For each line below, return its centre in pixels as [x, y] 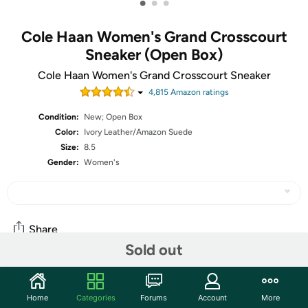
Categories [96, 297]
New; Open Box [113, 117]
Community [44, 278]
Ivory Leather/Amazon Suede [139, 132]
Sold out [154, 250]
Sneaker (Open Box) [154, 55]
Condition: [59, 117]
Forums [154, 297]
